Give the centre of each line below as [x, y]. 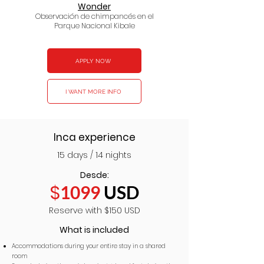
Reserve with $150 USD [94, 210]
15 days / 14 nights [94, 155]
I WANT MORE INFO [93, 91]
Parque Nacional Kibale [95, 26]
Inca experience [94, 137]
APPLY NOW [93, 61]
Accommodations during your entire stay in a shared [89, 246]
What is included [94, 230]
